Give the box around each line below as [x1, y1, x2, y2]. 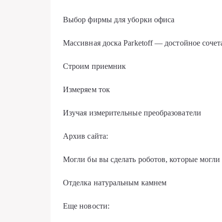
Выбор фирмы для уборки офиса [63, 15, 175, 24]
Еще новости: [63, 202, 110, 210]
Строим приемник [63, 62, 126, 70]
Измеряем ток [63, 85, 110, 94]
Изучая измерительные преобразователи [63, 109, 201, 117]
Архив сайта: [63, 132, 108, 140]
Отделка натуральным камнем [63, 178, 167, 187]
